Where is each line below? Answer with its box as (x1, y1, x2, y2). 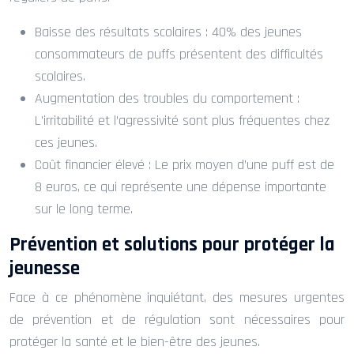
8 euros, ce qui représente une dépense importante (35, 177, 326, 196)
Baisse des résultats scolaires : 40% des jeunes (35, 22, 302, 41)
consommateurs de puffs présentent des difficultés (35, 44, 323, 63)
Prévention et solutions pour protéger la (9, 232, 335, 258)
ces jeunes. (35, 133, 97, 152)
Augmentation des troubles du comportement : (35, 88, 299, 107)
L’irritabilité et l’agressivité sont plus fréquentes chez (35, 111, 330, 130)
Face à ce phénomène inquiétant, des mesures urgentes (9, 288, 345, 307)
